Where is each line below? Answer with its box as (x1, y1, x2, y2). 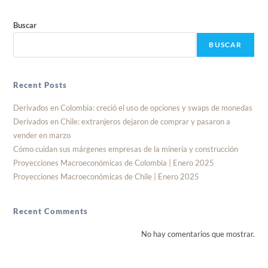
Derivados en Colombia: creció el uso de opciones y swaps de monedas (13, 103, 253, 113)
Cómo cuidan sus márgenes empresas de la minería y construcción (13, 144, 239, 154)
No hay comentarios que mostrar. (141, 229, 255, 239)
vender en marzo (13, 130, 71, 141)
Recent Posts (13, 80, 68, 90)
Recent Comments (13, 206, 89, 217)
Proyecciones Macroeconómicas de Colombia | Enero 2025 (13, 158, 215, 168)
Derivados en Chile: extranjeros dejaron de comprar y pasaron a (13, 117, 231, 127)
